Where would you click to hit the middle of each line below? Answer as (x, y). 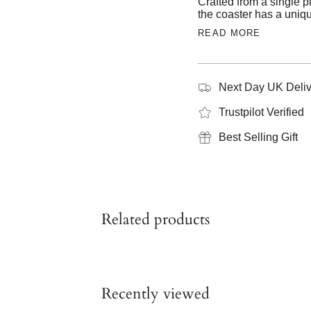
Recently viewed (155, 293)
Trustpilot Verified (261, 112)
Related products (155, 219)
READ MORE (229, 33)
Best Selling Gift (258, 137)
